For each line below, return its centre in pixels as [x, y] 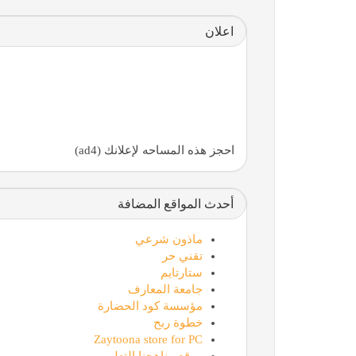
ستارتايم [181, 272]
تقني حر [182, 255]
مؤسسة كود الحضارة [150, 306]
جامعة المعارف [165, 289]
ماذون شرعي [168, 239]
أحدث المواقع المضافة [175, 203]
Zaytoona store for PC [148, 339]
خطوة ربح [178, 322]
